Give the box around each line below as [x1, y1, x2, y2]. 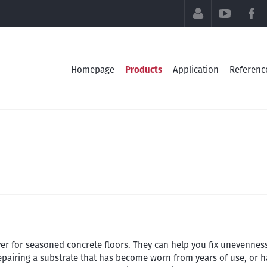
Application [173, 63, 219, 76]
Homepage [71, 63, 114, 76]
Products [125, 63, 162, 76]
